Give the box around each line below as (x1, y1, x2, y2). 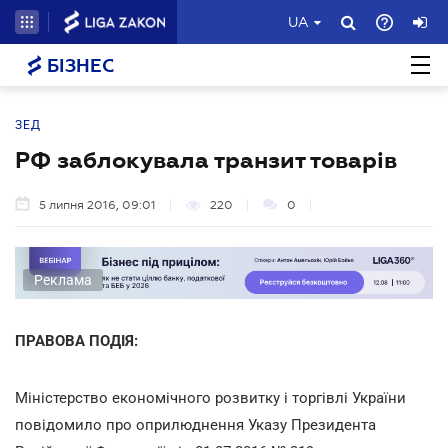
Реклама (34, 271, 92, 288)
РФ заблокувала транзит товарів (15, 147, 397, 173)
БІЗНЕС (42, 56, 114, 76)
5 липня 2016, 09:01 (39, 198, 156, 212)
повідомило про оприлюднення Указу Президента (15, 415, 376, 434)
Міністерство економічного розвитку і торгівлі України (15, 388, 406, 407)
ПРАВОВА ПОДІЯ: (15, 331, 138, 350)
